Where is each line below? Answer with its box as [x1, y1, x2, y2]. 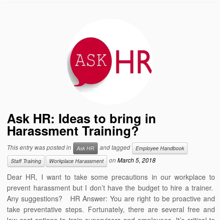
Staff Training [11, 157, 42, 165]
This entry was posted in [7, 143, 73, 152]
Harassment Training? [7, 121, 139, 139]
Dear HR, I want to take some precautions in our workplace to [7, 172, 215, 182]
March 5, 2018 [117, 156, 156, 165]
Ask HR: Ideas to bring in [7, 109, 157, 127]
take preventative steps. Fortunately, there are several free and [7, 204, 215, 214]
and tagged [98, 143, 132, 152]
